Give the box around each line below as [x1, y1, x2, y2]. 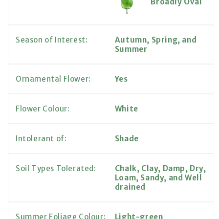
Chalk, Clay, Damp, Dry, [114, 164, 206, 174]
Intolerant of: [16, 134, 67, 144]
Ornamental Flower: [16, 74, 91, 84]
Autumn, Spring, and [114, 35, 197, 45]
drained [114, 182, 146, 192]
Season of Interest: [16, 35, 88, 45]
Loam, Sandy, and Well [114, 173, 202, 183]
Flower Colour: [16, 104, 70, 114]
